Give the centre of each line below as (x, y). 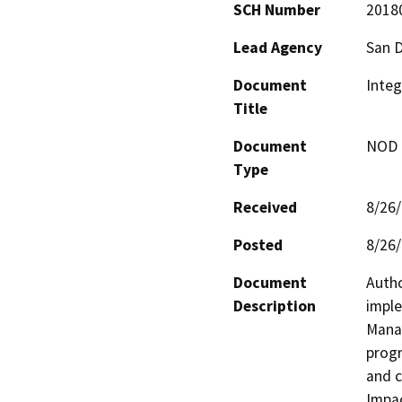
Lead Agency (278, 48)
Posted (258, 245)
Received (265, 208)
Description (275, 306)
